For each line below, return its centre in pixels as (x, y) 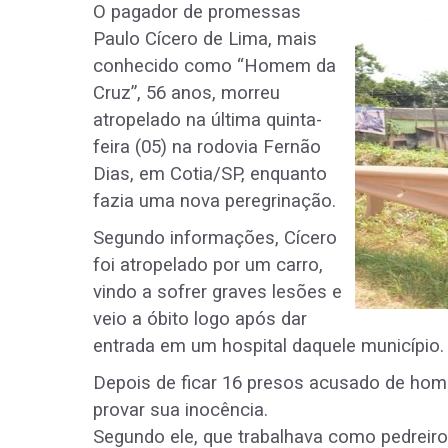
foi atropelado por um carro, (208, 265)
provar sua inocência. (180, 410)
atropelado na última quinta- (207, 120)
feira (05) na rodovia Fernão (207, 147)
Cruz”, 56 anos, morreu (186, 93)
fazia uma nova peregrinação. (214, 201)
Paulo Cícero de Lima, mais (205, 39)
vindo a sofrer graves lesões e (217, 292)
